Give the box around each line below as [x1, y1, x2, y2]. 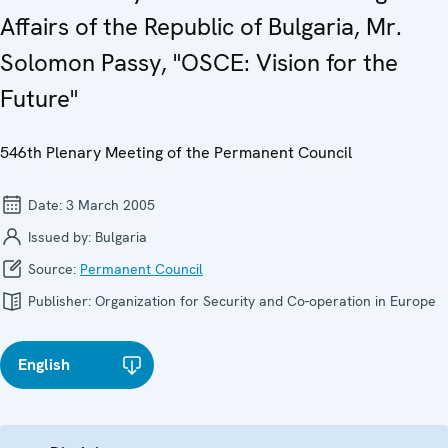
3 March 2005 [66, 195, 155, 214]
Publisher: [24, 291, 95, 310]
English [18, 353, 70, 375]
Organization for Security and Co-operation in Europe [95, 291, 436, 310]
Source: [24, 259, 80, 278]
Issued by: [24, 227, 95, 246]
